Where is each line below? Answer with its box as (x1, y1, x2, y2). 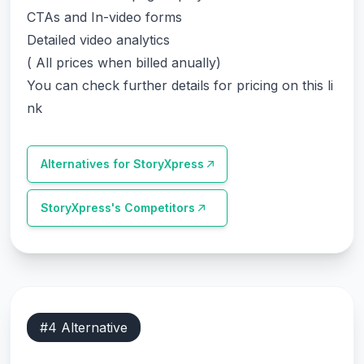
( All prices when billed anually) (27, 54, 221, 71)
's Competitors (111, 201, 195, 214)
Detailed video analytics (27, 32, 170, 48)
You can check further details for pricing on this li (27, 77, 333, 93)
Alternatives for (41, 157, 133, 171)
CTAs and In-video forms (27, 9, 182, 25)
